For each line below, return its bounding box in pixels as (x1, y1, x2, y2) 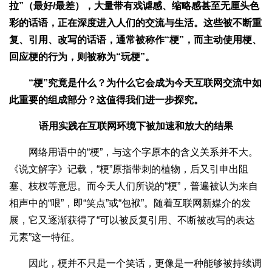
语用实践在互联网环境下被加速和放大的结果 (39, 120, 233, 131)
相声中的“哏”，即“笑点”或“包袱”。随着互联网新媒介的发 (9, 197, 251, 208)
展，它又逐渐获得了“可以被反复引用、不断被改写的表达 (9, 214, 255, 225)
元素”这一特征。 (9, 231, 80, 242)
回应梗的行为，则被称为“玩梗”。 (9, 51, 155, 62)
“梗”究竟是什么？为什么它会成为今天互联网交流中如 (9, 77, 262, 88)
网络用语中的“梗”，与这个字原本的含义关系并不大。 (9, 146, 258, 157)
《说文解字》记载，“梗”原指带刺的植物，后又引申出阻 (9, 163, 248, 174)
